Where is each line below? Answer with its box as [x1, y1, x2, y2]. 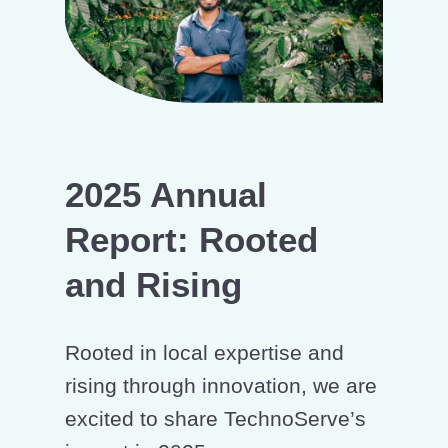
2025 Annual [65, 174, 267, 214]
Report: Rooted [65, 219, 318, 259]
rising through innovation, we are [65, 373, 377, 397]
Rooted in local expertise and [65, 340, 344, 364]
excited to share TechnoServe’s [65, 406, 366, 430]
